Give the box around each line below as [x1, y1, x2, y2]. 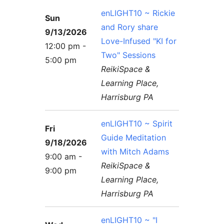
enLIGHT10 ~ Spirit [101, 118, 173, 128]
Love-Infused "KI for [101, 35, 177, 46]
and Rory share [101, 21, 158, 32]
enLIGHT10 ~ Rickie [101, 7, 175, 18]
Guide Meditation [101, 132, 166, 142]
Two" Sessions [101, 49, 156, 60]
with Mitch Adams [101, 146, 169, 156]
